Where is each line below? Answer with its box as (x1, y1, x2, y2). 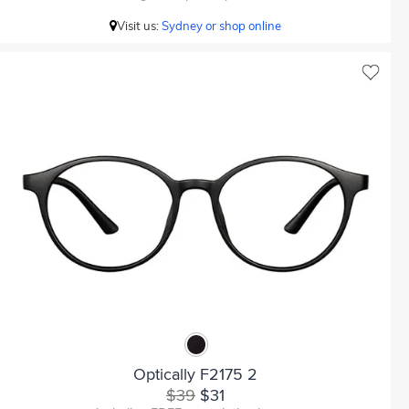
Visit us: (117, 18, 162, 33)
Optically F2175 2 (133, 364, 257, 384)
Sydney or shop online (162, 18, 281, 33)
